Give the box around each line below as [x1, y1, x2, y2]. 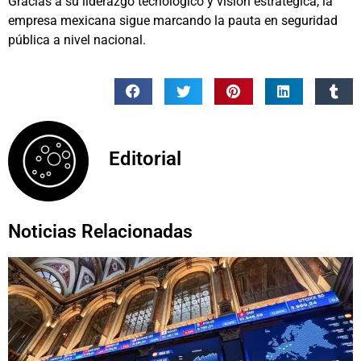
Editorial [109, 147, 181, 170]
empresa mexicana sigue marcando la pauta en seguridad [8, 13, 338, 29]
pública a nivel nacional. [8, 32, 146, 48]
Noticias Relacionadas [8, 221, 193, 243]
